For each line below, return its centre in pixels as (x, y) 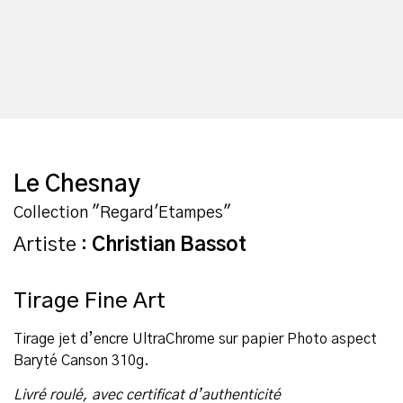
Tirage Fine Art (90, 301)
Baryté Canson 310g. (81, 360)
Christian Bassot (169, 244)
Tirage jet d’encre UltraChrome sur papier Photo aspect (195, 339)
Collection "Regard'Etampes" (122, 213)
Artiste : (53, 244)
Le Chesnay (77, 184)
